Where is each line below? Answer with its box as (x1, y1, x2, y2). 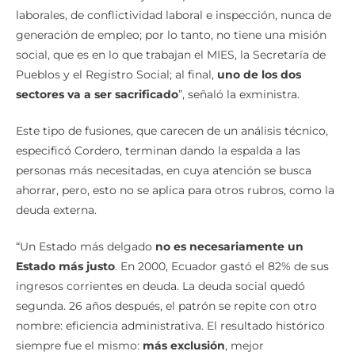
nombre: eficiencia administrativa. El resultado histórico (16, 318, 325, 333)
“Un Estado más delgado (16, 239, 155, 254)
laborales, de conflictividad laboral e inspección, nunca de (16, 7, 331, 22)
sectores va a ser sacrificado (16, 86, 178, 101)
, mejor (225, 338, 264, 353)
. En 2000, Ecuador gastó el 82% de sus (115, 258, 329, 273)
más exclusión (143, 338, 225, 353)
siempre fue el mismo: (16, 338, 143, 353)
